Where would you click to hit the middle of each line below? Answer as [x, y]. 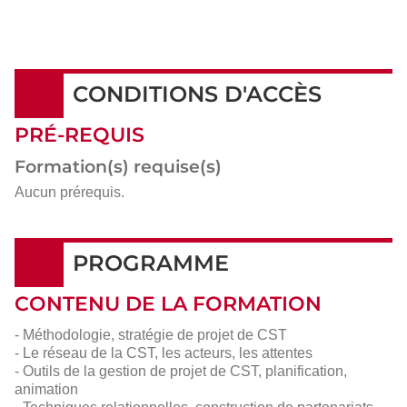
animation [46, 389]
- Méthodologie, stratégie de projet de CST [151, 334]
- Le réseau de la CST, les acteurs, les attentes [164, 352]
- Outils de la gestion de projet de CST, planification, [181, 371]
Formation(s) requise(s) [118, 166]
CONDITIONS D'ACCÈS [197, 94]
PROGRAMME [151, 263]
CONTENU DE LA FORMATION [168, 303]
